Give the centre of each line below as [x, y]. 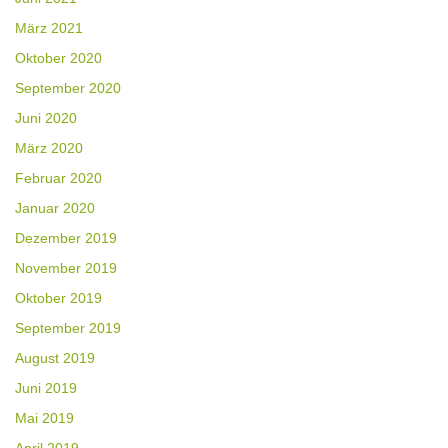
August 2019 [55, 358]
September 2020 [68, 88]
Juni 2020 [46, 118]
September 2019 [68, 328]
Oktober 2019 [58, 298]
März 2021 [49, 28]
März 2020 [49, 148]
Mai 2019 [44, 418]
